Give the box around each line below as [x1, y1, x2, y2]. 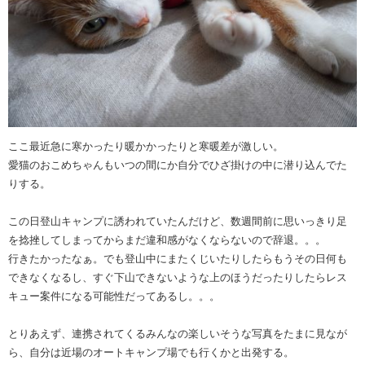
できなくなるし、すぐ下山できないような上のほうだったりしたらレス [8, 271, 347, 284]
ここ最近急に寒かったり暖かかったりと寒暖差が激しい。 [8, 140, 284, 153]
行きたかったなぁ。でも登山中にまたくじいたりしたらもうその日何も [8, 253, 347, 266]
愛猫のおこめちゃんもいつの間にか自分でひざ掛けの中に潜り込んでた [8, 159, 347, 172]
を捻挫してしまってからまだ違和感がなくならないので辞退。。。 [8, 234, 326, 247]
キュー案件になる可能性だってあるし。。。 [8, 290, 220, 303]
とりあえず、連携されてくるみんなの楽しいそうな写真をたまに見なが [8, 328, 347, 341]
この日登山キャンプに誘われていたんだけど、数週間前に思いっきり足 [8, 215, 347, 228]
